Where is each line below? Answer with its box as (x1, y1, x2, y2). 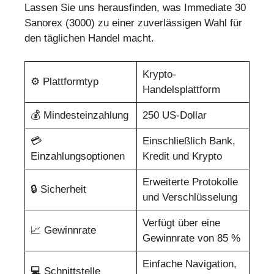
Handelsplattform (142, 84, 220, 96)
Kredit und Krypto (142, 150, 222, 163)
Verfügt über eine (142, 217, 220, 229)
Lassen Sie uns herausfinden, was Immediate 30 (24, 1, 246, 13)
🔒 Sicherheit (30, 183, 86, 196)
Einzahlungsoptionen (30, 150, 125, 163)
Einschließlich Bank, (142, 135, 235, 147)
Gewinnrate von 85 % (142, 232, 240, 245)
